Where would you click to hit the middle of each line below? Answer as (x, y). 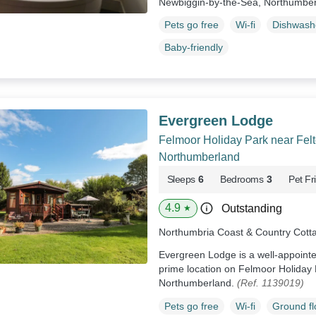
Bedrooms (242, 180)
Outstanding (251, 209)
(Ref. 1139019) (270, 283)
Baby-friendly (193, 48)
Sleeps (181, 180)
